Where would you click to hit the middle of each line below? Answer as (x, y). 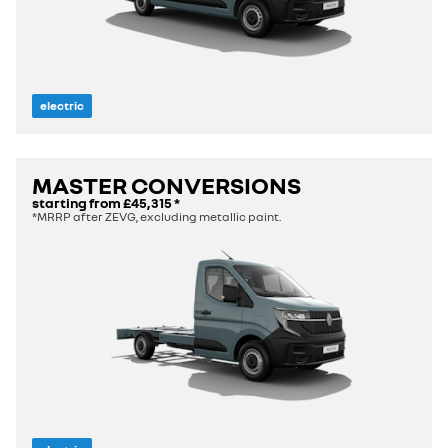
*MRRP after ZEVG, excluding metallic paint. (156, 217)
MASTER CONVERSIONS (166, 185)
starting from (77, 203)
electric (62, 106)
